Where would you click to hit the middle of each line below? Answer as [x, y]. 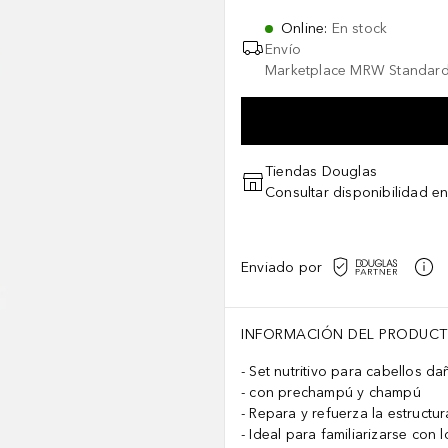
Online [303, 28]
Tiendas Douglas [321, 171]
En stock [359, 28]
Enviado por [282, 267]
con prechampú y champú [335, 392]
